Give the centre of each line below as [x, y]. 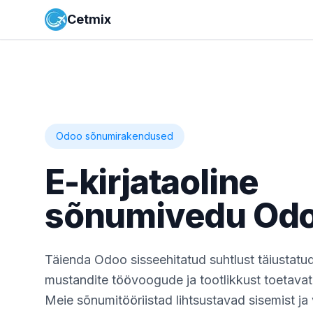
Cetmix [89, 19]
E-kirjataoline [152, 182]
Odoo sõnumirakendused [115, 136]
